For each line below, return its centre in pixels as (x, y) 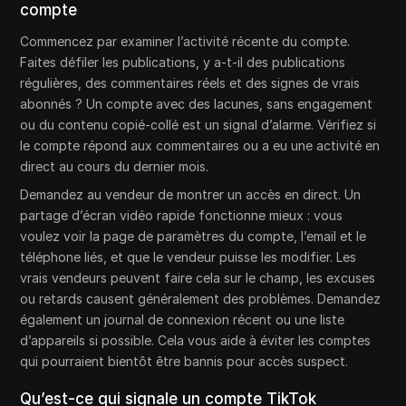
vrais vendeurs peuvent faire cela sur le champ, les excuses (198, 278)
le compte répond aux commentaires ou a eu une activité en (200, 146)
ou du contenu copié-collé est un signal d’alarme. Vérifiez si (198, 125)
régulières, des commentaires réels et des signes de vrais (190, 83)
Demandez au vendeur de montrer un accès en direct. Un (191, 195)
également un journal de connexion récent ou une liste (183, 320)
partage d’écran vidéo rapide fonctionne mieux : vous (182, 216)
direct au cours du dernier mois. (115, 167)
